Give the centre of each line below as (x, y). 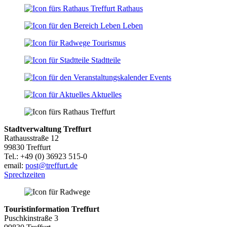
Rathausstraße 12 (31, 138)
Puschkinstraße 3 (31, 218)
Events (160, 77)
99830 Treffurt (27, 147)
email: (15, 165)
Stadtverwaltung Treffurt (48, 129)
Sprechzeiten (25, 174)
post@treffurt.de (51, 165)
